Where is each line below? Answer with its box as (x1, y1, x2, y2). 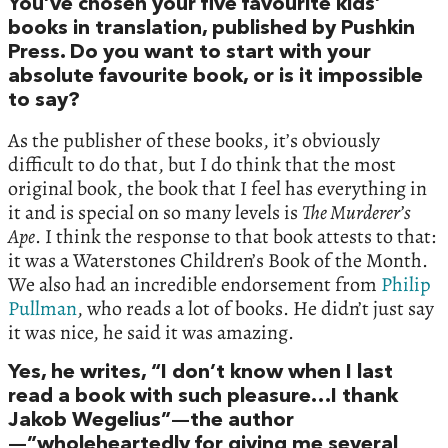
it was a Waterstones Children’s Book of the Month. (8, 246, 428, 274)
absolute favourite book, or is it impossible (8, 66, 423, 87)
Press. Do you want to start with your (8, 42, 371, 63)
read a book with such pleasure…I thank (8, 386, 398, 407)
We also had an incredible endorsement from (8, 270, 381, 298)
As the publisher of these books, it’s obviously (8, 126, 380, 154)
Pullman (8, 294, 77, 322)
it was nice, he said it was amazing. (8, 318, 294, 346)
